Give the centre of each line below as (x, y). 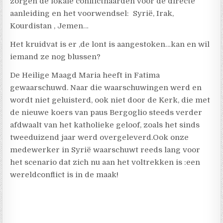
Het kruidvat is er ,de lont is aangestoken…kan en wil (110, 44)
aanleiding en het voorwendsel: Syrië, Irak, (92, 13)
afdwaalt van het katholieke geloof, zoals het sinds (105, 125)
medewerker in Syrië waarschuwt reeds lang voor (105, 150)
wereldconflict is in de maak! (64, 174)
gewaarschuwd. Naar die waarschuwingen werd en (106, 87)
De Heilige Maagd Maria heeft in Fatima (85, 75)
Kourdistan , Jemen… (50, 26)
